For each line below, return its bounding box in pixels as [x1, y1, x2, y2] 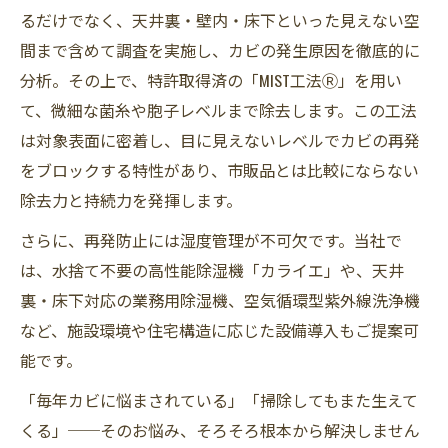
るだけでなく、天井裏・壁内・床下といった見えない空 [20, 8, 420, 32]
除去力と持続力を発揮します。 [20, 188, 242, 212]
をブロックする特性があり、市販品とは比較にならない [20, 158, 419, 182]
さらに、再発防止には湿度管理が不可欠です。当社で [20, 228, 402, 252]
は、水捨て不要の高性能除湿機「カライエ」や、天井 [20, 258, 404, 282]
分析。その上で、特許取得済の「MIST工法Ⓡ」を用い [20, 68, 402, 92]
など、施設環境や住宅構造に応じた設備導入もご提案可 [20, 318, 419, 342]
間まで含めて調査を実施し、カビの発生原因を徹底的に [20, 38, 420, 62]
